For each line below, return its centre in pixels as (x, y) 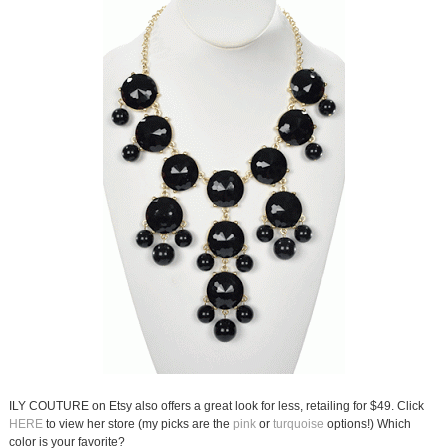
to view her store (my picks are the (137, 424)
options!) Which (367, 424)
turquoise (298, 424)
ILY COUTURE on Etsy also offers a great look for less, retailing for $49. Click (216, 406)
